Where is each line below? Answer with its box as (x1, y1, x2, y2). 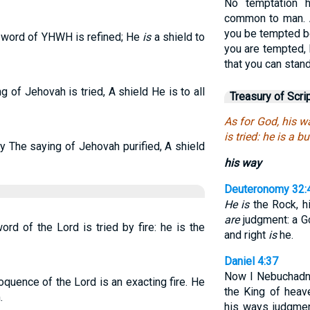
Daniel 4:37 (224, 255, 278, 268)
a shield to (151, 30, 205, 44)
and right (224, 228, 268, 241)
